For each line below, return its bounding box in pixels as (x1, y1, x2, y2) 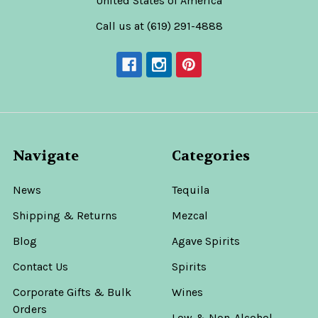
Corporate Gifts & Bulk (13, 285, 131, 300)
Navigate (13, 147, 79, 165)
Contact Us (13, 260, 68, 274)
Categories (172, 147, 250, 165)
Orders (13, 302, 47, 317)
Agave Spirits (172, 234, 240, 248)
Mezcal (172, 209, 208, 223)
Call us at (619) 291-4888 (95, 19, 223, 33)
